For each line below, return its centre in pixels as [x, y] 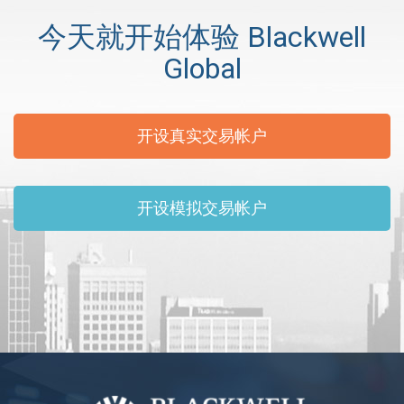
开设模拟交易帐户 [202, 208]
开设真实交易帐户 [202, 136]
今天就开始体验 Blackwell [202, 37]
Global [202, 68]
